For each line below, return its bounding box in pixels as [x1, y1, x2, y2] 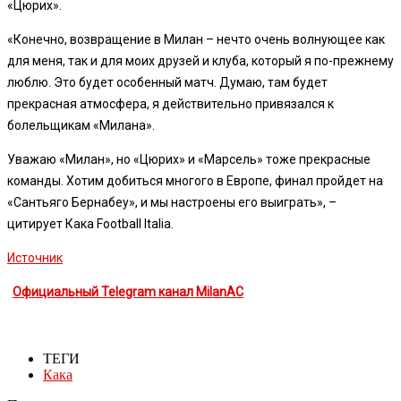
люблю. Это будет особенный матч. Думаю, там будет [7, 74, 328, 90]
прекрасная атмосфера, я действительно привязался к [7, 96, 334, 111]
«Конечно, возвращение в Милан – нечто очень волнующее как [7, 31, 385, 47]
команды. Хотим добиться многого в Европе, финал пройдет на [7, 173, 383, 188]
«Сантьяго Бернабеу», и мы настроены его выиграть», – [7, 194, 337, 209]
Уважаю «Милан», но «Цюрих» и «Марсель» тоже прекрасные [7, 151, 371, 166]
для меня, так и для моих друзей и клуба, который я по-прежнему [7, 53, 394, 68]
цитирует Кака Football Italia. [7, 216, 174, 231]
